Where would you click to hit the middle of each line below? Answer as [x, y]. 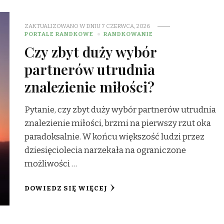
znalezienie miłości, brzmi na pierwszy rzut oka [118, 123]
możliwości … [51, 164]
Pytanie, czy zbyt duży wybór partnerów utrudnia [120, 110]
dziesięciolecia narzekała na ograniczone [105, 150]
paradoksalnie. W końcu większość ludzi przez [115, 137]
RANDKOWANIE [128, 34]
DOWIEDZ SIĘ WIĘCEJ [66, 189]
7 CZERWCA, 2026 [126, 26]
